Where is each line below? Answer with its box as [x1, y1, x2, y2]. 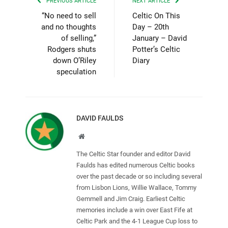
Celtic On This [132, 11, 180, 20]
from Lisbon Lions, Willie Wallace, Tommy [76, 183, 196, 191]
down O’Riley [53, 55, 96, 65]
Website [84, 132, 107, 139]
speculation [56, 67, 96, 76]
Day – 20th [132, 22, 169, 32]
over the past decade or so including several [76, 172, 202, 180]
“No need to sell [42, 11, 96, 20]
